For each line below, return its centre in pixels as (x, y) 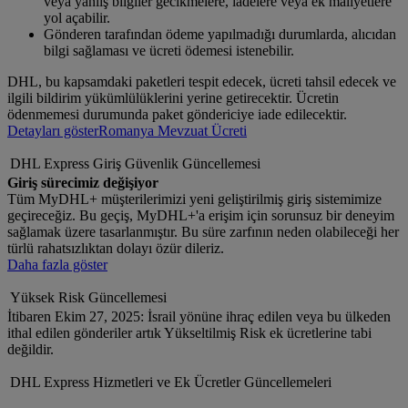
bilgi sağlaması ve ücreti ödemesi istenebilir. (169, 51)
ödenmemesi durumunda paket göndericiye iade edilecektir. (177, 115)
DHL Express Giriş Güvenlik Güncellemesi (135, 164)
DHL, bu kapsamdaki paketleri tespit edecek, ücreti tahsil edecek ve (202, 82)
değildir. (31, 350)
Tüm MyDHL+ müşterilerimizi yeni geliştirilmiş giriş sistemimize (194, 199)
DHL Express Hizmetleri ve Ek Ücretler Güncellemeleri (171, 382)
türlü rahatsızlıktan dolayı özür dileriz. (116, 249)
